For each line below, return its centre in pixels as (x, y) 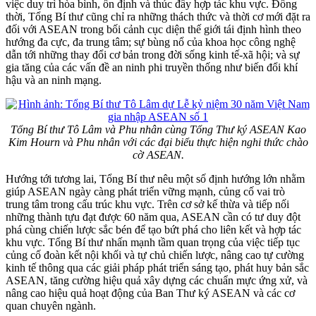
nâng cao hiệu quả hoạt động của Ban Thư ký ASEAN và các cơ (150, 293)
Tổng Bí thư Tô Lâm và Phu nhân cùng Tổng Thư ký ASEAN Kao (158, 129)
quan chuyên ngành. (51, 305)
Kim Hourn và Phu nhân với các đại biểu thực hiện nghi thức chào (158, 142)
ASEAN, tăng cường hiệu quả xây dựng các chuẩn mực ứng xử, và (157, 280)
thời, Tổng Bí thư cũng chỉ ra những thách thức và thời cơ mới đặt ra (158, 16)
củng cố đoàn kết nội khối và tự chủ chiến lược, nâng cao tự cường (155, 255)
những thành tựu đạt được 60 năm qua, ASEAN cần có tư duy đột (153, 217)
